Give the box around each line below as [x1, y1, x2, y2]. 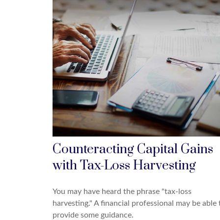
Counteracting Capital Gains [53, 141, 213, 158]
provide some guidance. [53, 211, 134, 219]
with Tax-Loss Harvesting [53, 157, 196, 174]
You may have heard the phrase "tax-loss [53, 187, 192, 195]
